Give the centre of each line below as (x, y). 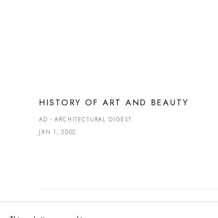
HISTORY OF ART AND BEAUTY (114, 102)
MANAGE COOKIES (68, 212)
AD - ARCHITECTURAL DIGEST (85, 119)
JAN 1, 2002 (58, 132)
